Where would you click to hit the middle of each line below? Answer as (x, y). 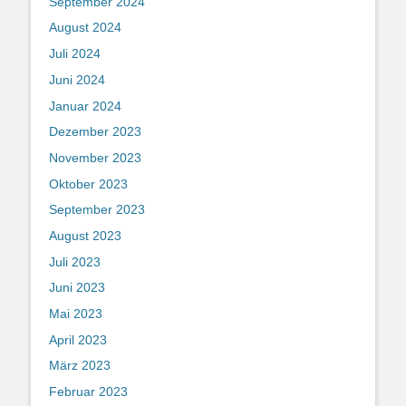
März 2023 (80, 366)
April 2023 (78, 339)
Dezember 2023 (95, 132)
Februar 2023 (88, 392)
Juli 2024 (75, 54)
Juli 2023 (75, 261)
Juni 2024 (77, 79)
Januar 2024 (85, 106)
